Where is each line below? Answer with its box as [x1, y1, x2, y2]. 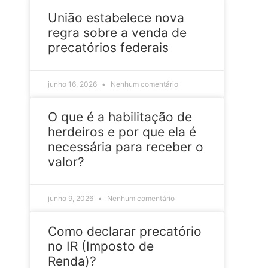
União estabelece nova [48, 10, 184, 25]
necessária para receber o [48, 139, 203, 154]
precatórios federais [48, 39, 169, 55]
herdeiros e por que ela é [48, 124, 196, 139]
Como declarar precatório [48, 223, 202, 239]
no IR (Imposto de [48, 238, 154, 254]
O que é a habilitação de [48, 109, 192, 124]
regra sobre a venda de [48, 25, 187, 40]
